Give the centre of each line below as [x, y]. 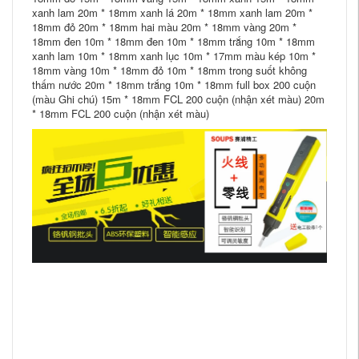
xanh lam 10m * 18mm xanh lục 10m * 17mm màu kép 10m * [174, 56]
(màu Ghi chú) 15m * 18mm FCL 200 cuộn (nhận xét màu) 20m [178, 99]
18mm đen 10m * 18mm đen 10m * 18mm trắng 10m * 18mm [173, 41]
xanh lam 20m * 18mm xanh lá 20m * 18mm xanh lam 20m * [172, 12]
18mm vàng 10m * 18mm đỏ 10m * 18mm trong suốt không [169, 70]
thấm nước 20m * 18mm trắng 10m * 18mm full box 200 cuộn [174, 85]
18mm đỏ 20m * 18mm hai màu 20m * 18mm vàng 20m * [164, 27]
